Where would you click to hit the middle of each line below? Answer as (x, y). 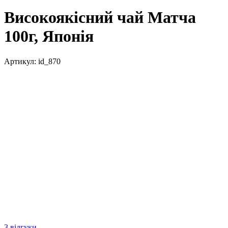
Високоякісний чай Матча (100, 18)
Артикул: (20, 61)
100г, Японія (49, 36)
